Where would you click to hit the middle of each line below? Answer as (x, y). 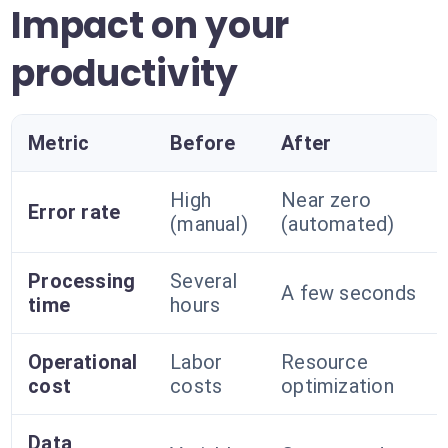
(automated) (338, 224)
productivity (124, 73)
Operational (83, 362)
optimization (337, 386)
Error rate (74, 212)
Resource (324, 362)
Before (203, 143)
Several (204, 281)
